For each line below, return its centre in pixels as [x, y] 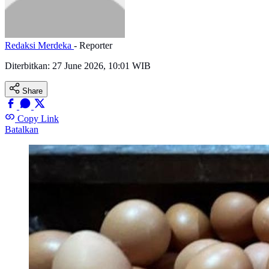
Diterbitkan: [29, 66]
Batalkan [22, 130]
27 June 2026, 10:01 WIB [101, 66]
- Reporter [93, 46]
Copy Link [38, 119]
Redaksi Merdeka [39, 46]
